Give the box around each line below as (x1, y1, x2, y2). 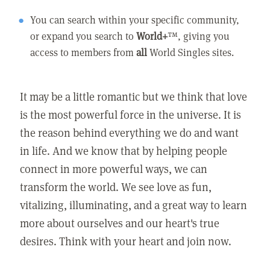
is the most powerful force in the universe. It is (20, 107, 242, 122)
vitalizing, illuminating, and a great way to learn (20, 197, 248, 213)
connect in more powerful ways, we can (20, 161, 208, 177)
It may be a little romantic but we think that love (20, 89, 248, 104)
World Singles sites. (147, 45, 234, 59)
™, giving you (168, 28, 230, 43)
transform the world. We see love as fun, (20, 179, 212, 195)
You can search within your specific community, (30, 12, 240, 27)
